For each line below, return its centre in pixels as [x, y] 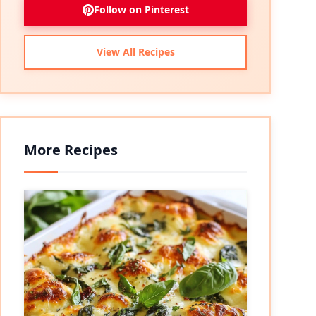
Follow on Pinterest [141, 10]
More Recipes [71, 150]
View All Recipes [135, 52]
